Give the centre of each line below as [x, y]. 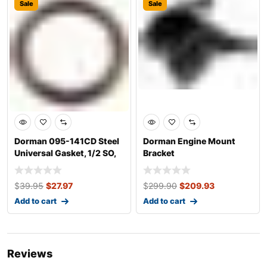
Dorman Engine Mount [189, 141]
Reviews [30, 253]
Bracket [159, 153]
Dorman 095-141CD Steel [67, 141]
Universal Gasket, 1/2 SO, [65, 153]
